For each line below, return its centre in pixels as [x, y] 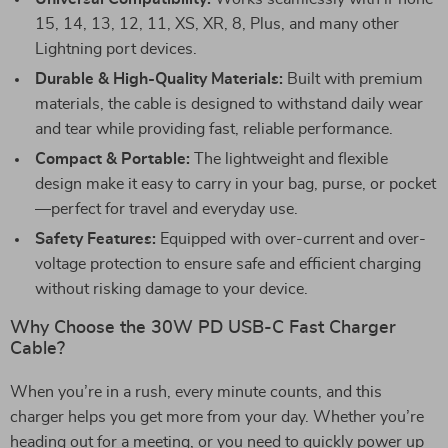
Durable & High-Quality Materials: [159, 79]
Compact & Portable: [112, 159]
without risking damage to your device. [171, 289]
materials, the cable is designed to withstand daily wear [229, 104]
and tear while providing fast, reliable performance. [214, 129]
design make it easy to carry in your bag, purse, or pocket [235, 184]
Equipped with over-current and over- [291, 239]
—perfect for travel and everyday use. [166, 209]
